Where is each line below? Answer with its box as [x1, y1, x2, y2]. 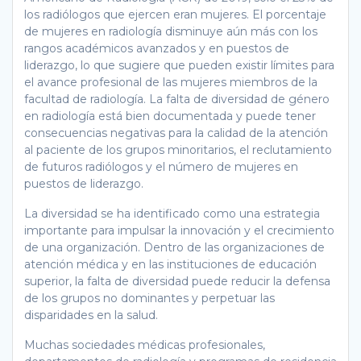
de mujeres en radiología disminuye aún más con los [24, 23, 317, 39]
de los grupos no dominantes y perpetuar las [24, 290, 275, 305]
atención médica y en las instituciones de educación [24, 256, 317, 272]
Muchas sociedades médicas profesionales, [24, 337, 265, 352]
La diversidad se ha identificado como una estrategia [24, 205, 320, 221]
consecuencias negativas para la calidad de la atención [24, 125, 328, 140]
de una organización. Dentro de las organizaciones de [24, 239, 325, 255]
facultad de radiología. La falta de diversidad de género [24, 91, 330, 106]
